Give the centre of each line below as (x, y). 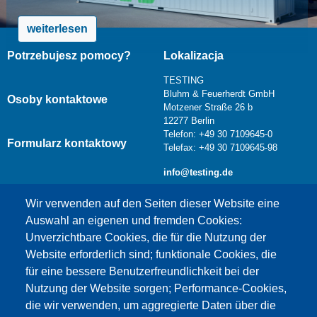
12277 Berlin (189, 120)
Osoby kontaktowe (57, 99)
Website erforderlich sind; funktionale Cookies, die (151, 255)
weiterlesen (57, 29)
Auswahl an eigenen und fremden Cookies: (134, 221)
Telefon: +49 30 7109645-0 (218, 134)
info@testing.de (198, 172)
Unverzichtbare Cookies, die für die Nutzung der (146, 238)
